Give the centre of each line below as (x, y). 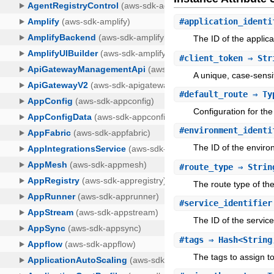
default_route (216, 94)
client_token (214, 58)
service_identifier (228, 203)
